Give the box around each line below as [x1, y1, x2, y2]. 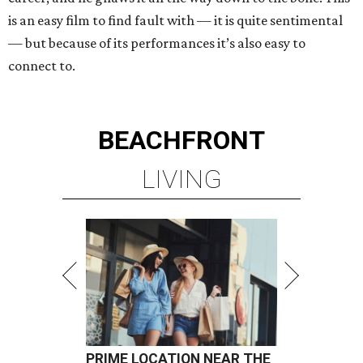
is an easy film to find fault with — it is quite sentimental [8, 12, 343, 28]
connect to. [8, 58, 75, 74]
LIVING [141, 164, 222, 194]
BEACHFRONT [98, 125, 265, 156]
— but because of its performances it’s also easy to [8, 35, 305, 51]
